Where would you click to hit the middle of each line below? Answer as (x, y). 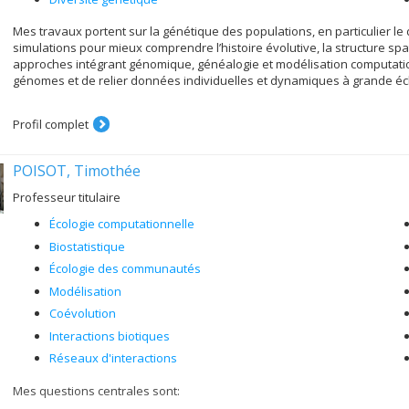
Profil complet (51, 124)
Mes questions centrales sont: (96, 390)
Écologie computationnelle (122, 224)
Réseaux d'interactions (113, 358)
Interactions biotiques (110, 336)
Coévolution (83, 313)
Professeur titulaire (67, 197)
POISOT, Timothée (77, 171)
